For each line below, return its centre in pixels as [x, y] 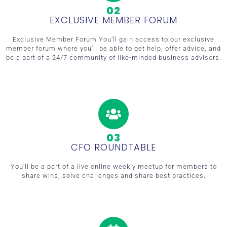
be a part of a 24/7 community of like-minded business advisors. [113, 57]
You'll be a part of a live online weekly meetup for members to [113, 166]
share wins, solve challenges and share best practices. [113, 175]
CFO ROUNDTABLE [113, 147]
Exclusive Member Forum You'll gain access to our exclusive [113, 39]
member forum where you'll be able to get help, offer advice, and [113, 48]
